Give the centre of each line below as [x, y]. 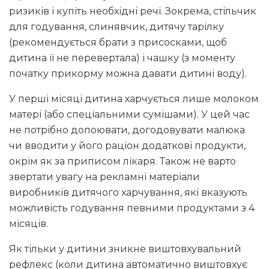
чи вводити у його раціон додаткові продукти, [127, 146]
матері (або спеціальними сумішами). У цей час [129, 115]
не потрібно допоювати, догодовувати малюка [127, 130]
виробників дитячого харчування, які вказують [128, 193]
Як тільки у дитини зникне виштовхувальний [125, 249]
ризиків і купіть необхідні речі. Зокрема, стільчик [133, 11]
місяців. [29, 224]
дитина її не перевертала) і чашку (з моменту [122, 58]
